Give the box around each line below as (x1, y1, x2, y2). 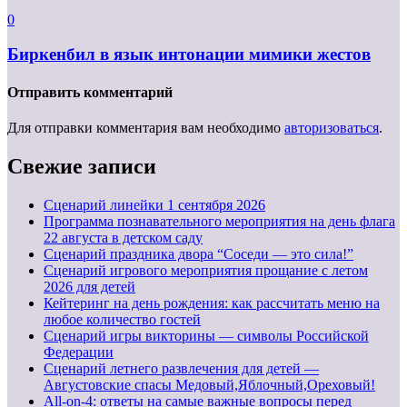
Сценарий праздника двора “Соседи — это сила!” (44, 245, 353, 262)
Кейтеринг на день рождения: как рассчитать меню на (44, 294, 380, 311)
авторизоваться (284, 119, 379, 135)
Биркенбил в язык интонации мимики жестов (7, 45, 371, 65)
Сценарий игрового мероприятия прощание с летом (44, 262, 368, 278)
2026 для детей (44, 278, 135, 294)
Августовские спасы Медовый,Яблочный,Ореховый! (44, 376, 375, 392)
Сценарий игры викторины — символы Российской (44, 327, 369, 343)
